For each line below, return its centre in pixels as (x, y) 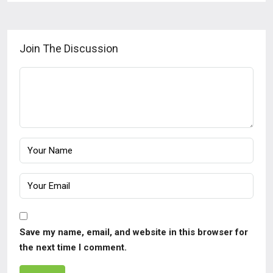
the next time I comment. (73, 248)
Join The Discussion (69, 49)
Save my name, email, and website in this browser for (134, 232)
